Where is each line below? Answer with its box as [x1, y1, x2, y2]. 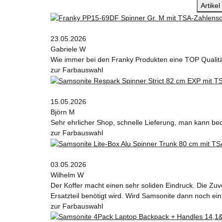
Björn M [51, 108, 75, 116]
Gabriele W [51, 45, 86, 54]
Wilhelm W [51, 170, 84, 179]
